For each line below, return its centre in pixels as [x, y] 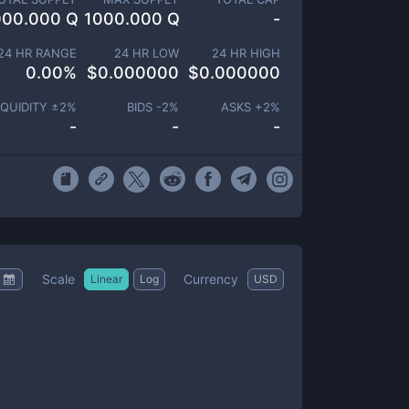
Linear [106, 278]
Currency [211, 278]
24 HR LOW [146, 53]
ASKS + [242, 107]
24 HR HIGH [246, 53]
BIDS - [144, 107]
